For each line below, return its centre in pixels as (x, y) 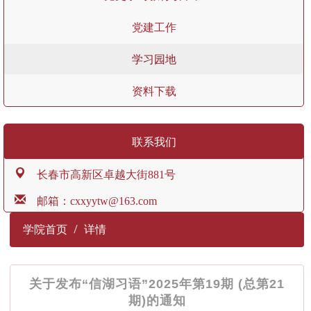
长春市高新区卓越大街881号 (101, 174)
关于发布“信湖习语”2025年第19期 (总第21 (157, 284)
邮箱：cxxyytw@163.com (91, 200)
